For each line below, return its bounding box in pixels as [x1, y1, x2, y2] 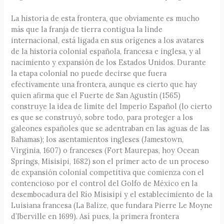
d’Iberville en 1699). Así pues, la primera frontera [11, 211, 179, 221]
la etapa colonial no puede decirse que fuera [11, 68, 167, 78]
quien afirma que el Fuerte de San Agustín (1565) [11, 90, 181, 100]
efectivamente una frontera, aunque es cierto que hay [11, 79, 197, 89]
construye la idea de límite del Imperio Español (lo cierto [11, 101, 212, 111]
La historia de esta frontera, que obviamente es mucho [11, 13, 200, 23]
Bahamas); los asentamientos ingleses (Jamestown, [11, 134, 184, 144]
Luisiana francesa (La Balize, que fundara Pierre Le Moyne [11, 200, 213, 210]
